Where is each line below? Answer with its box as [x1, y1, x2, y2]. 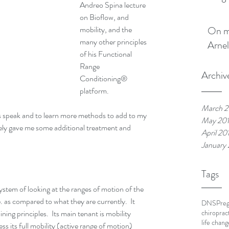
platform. [80, 85, 109, 97]
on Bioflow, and [80, 11, 130, 23]
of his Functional [80, 48, 133, 60]
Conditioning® [80, 73, 129, 84]
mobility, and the [80, 24, 133, 35]
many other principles [80, 36, 148, 48]
